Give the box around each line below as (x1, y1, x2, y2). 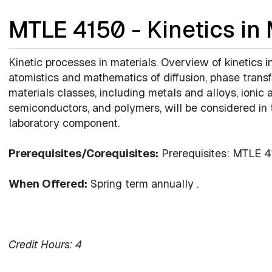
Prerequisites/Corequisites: (8, 146, 158, 160)
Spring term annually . (87, 177, 199, 191)
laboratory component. (8, 116, 120, 130)
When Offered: (8, 177, 87, 191)
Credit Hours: (8, 237, 72, 251)
